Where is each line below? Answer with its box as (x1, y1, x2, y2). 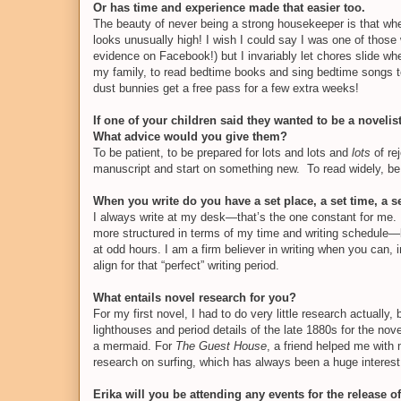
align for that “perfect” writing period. (93, 258, 279, 272)
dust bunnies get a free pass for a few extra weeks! (93, 81, 359, 95)
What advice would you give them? (93, 129, 287, 143)
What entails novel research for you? (93, 290, 296, 304)
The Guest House (175, 338, 267, 353)
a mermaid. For (93, 338, 175, 353)
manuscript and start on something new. (93, 161, 300, 175)
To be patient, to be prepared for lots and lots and (93, 145, 352, 159)
